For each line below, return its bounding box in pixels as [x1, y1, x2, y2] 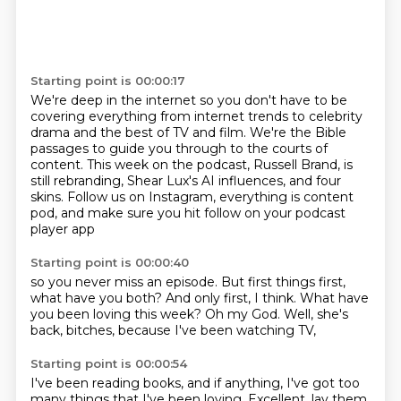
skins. [30, 189, 67, 205]
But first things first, [220, 274, 346, 290]
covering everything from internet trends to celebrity [30, 108, 363, 124]
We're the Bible [249, 124, 346, 141]
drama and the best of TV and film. [30, 124, 250, 141]
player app [30, 221, 95, 237]
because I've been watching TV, [117, 322, 316, 338]
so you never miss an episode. [30, 274, 221, 290]
